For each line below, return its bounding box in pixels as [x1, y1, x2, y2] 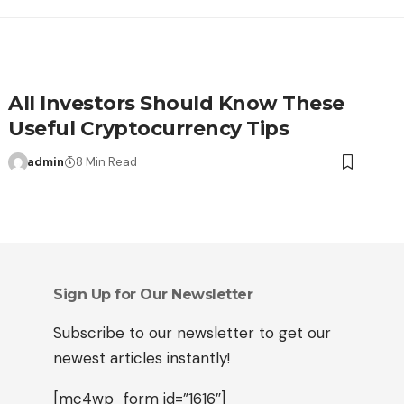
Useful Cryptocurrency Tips [8, 115, 289, 141]
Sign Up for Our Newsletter [53, 285, 252, 303]
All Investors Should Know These [8, 90, 344, 115]
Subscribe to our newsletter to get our [53, 322, 331, 343]
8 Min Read [75, 153, 137, 170]
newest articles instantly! [53, 347, 230, 368]
